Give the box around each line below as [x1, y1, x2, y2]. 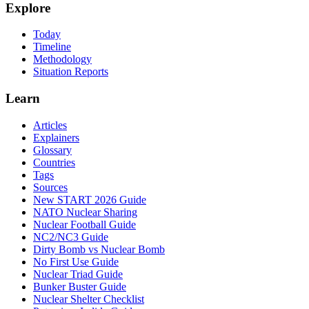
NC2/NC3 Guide [33, 230, 108, 243]
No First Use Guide [33, 255, 119, 268]
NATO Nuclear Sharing [33, 206, 137, 218]
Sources [33, 181, 68, 193]
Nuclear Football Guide [33, 218, 136, 230]
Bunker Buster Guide [33, 280, 126, 292]
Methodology [33, 53, 92, 66]
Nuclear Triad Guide [33, 268, 123, 280]
